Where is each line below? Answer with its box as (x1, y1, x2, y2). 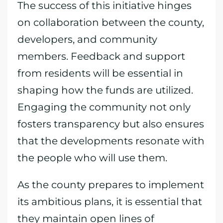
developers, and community (17, 33, 157, 45)
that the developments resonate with (17, 135, 205, 147)
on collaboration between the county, (17, 16, 204, 28)
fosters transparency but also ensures (17, 118, 204, 130)
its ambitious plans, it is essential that (17, 196, 202, 208)
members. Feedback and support (17, 50, 185, 62)
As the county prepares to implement (17, 179, 204, 191)
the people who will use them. (17, 152, 167, 164)
